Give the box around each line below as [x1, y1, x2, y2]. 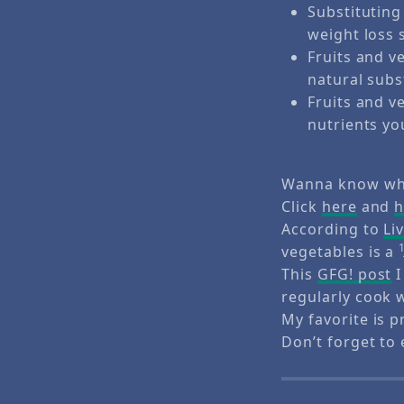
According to [281, 219, 384, 240]
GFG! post [317, 264, 392, 285]
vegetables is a [281, 242, 399, 262]
